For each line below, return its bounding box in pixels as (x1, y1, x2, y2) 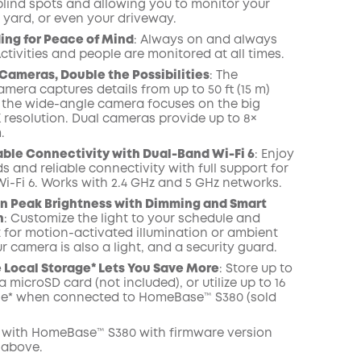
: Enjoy (254, 149, 294, 160)
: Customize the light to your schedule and (3, 214, 260, 225)
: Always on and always (133, 35, 277, 46)
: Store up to (218, 263, 293, 275)
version (223, 328, 272, 339)
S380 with (104, 328, 169, 339)
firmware (168, 328, 224, 339)
